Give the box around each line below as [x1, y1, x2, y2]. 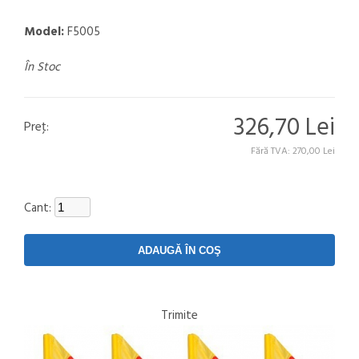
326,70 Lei [233, 109, 335, 147]
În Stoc [24, 58, 60, 77]
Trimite [161, 306, 198, 325]
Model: [24, 22, 64, 42]
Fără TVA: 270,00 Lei [251, 143, 335, 159]
